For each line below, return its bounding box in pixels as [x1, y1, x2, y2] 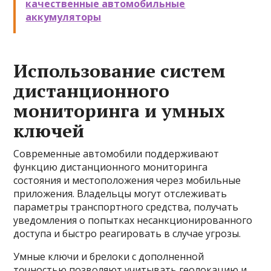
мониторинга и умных [13, 99, 226, 123]
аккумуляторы [25, 10, 102, 24]
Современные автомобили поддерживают [13, 147, 220, 160]
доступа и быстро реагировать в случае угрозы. [13, 227, 241, 240]
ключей [13, 119, 85, 143]
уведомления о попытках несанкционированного [13, 214, 253, 227]
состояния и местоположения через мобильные [13, 174, 241, 187]
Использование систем [13, 59, 226, 83]
